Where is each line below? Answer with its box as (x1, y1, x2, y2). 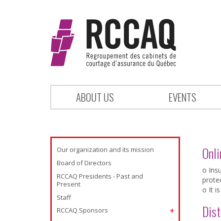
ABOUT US (76, 89, 114, 105)
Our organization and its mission (57, 145, 154, 154)
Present (57, 180, 80, 188)
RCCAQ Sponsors (57, 206, 108, 215)
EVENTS (168, 89, 196, 105)
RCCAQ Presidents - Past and (57, 172, 143, 181)
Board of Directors (57, 158, 111, 167)
